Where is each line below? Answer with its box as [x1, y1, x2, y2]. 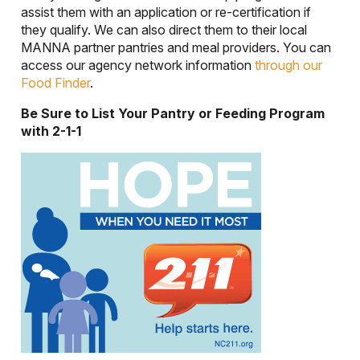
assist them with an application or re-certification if [21, 4, 311, 21]
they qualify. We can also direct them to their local [21, 22, 307, 39]
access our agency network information [21, 57, 255, 74]
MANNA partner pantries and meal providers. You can [21, 39, 331, 56]
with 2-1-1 [21, 123, 81, 140]
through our [255, 57, 322, 74]
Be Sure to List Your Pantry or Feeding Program [21, 105, 325, 122]
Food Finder [21, 75, 90, 92]
